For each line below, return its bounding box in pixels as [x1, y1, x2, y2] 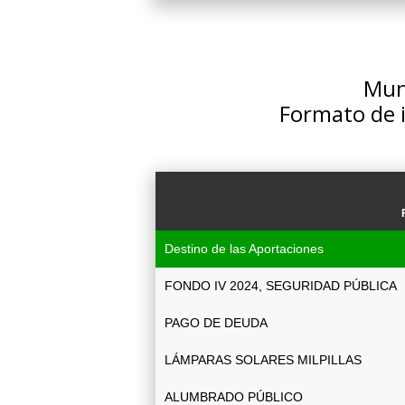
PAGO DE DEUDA [165, 316, 268, 330]
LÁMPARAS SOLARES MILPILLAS [165, 353, 362, 367]
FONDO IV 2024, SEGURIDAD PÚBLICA [165, 278, 397, 293]
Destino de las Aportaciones [165, 241, 324, 256]
